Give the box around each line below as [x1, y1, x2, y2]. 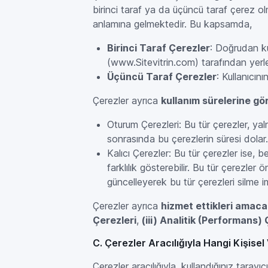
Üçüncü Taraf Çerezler [107, 71, 217, 83]
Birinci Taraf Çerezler [107, 42, 211, 54]
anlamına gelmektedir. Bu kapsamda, [93, 18, 252, 30]
